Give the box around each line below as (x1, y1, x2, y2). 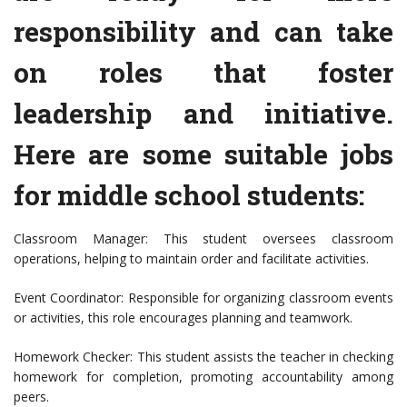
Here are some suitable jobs (14, 136, 393, 173)
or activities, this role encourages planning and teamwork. (14, 309, 352, 327)
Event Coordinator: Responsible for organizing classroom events (14, 289, 393, 307)
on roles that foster (14, 55, 393, 91)
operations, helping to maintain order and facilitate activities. (14, 250, 369, 268)
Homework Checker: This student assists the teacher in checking (14, 348, 393, 366)
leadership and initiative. (14, 95, 393, 132)
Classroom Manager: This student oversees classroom (14, 230, 393, 248)
